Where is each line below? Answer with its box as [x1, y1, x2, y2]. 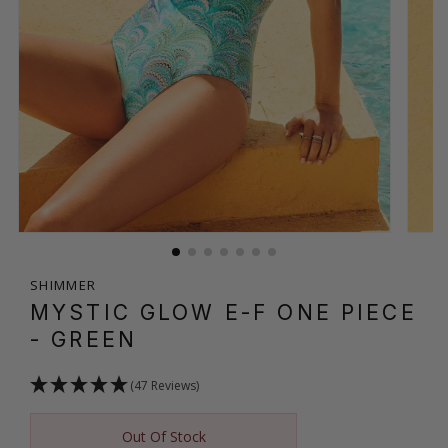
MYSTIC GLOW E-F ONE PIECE [30, 299, 417, 325]
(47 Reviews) [130, 376, 199, 394]
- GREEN [30, 326, 138, 352]
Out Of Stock [121, 426, 206, 446]
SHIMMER [30, 275, 97, 294]
